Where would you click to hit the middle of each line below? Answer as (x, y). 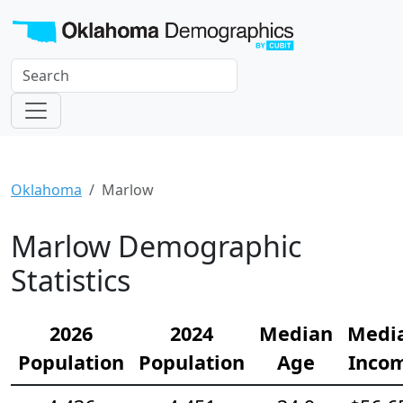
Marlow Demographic (156, 246)
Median (296, 333)
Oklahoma (46, 189)
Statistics (71, 280)
